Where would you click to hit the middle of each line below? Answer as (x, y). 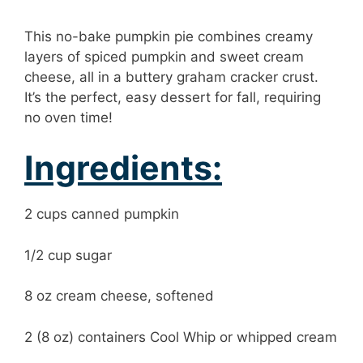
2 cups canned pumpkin (102, 214)
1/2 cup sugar (68, 255)
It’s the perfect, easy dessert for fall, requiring (173, 97)
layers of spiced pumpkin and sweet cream (164, 56)
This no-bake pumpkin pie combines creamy (169, 36)
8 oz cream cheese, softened (119, 296)
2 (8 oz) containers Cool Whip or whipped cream (181, 337)
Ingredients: (123, 168)
